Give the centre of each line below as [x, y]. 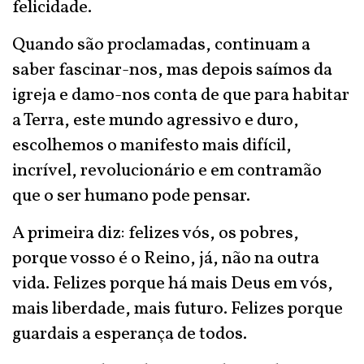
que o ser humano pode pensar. [131, 196]
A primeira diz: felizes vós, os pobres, [156, 234]
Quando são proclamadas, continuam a [161, 45]
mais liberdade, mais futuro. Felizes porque [178, 309]
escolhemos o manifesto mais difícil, [152, 146]
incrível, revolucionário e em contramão [167, 171]
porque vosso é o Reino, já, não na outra [166, 259]
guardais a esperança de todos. [130, 334]
